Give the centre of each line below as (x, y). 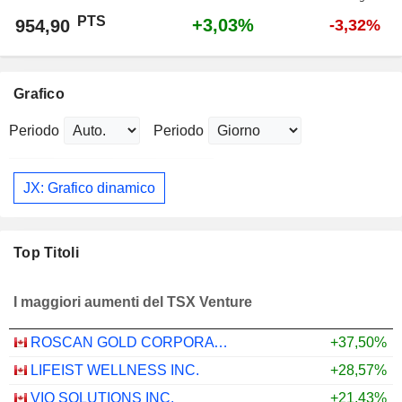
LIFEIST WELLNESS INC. (115, 371)
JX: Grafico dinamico (89, 188)
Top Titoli (46, 253)
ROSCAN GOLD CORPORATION (221, 343)
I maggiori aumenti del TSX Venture (133, 301)
